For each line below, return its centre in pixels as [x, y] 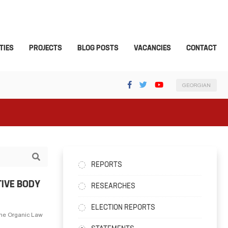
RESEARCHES [113, 186]
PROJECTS [46, 48]
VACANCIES [152, 48]
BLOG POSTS [98, 48]
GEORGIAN [196, 85]
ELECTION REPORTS [123, 207]
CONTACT [202, 48]
